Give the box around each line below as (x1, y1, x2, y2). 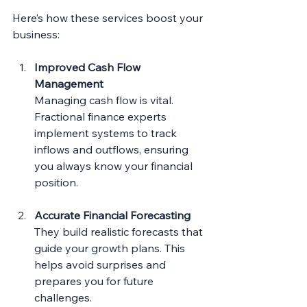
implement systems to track (34, 125, 180, 140)
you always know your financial (34, 158, 195, 173)
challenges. (34, 290, 92, 304)
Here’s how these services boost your (12, 10, 206, 25)
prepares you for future (34, 273, 156, 288)
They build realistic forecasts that (34, 224, 206, 238)
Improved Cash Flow (34, 60, 143, 74)
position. (34, 175, 78, 189)
